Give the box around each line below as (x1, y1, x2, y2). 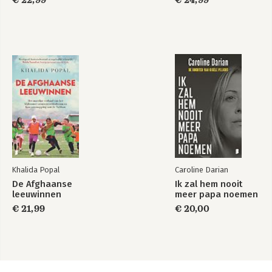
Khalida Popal (12, 165, 59, 174)
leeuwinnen (12, 189, 61, 200)
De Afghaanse (12, 178, 72, 189)
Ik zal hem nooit (175, 178, 242, 189)
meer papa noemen (175, 189, 258, 200)
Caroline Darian (175, 165, 228, 174)
